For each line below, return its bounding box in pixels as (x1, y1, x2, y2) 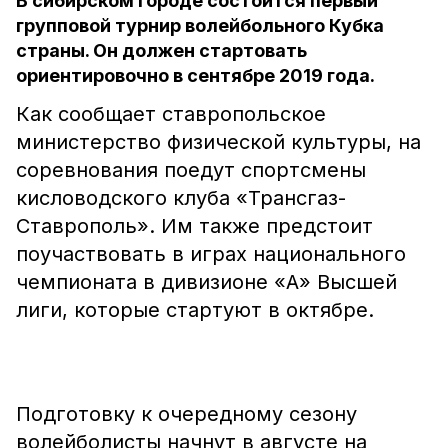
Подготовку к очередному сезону (16, 402, 357, 426)
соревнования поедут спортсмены (16, 158, 366, 182)
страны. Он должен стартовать (16, 40, 307, 61)
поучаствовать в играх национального (16, 242, 406, 266)
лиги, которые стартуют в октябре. (16, 298, 374, 322)
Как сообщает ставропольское (16, 102, 326, 126)
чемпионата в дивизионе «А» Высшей (16, 270, 397, 294)
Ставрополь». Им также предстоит (16, 214, 373, 238)
